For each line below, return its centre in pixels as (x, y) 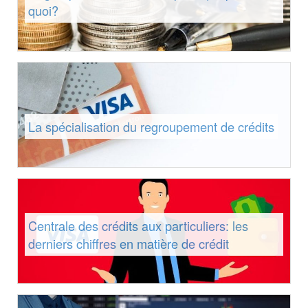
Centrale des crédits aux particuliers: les (138, 225)
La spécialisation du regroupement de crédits (151, 127)
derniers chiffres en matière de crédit (129, 243)
